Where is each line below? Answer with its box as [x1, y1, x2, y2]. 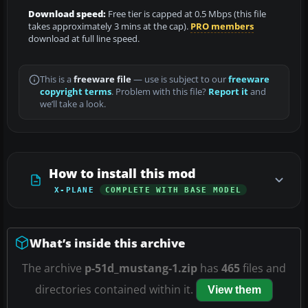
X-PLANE [54, 185, 94, 194]
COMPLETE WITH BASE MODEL [104, 185, 242, 194]
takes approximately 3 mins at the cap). [28, 20, 190, 32]
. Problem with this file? [111, 85, 208, 98]
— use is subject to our [131, 73, 228, 85]
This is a [40, 73, 74, 85]
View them [208, 283, 261, 296]
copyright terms [40, 85, 111, 98]
